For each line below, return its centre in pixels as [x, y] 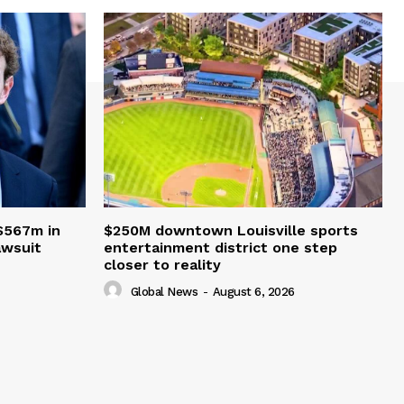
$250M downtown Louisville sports [231, 231]
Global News [164, 291]
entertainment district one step [220, 248]
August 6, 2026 [253, 291]
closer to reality [162, 265]
